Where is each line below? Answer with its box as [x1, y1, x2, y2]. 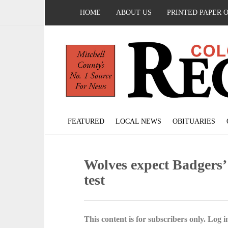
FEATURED [67, 118, 104, 126]
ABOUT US [116, 9, 152, 16]
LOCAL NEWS [115, 118, 161, 126]
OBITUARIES [172, 118, 215, 126]
